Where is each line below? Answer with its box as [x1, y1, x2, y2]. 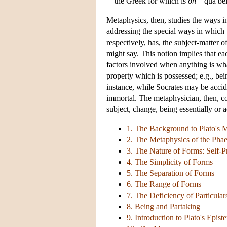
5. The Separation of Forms [127, 169, 214, 178]
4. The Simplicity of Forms [127, 158, 213, 167]
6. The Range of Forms [127, 180, 201, 189]
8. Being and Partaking [127, 202, 200, 211]
